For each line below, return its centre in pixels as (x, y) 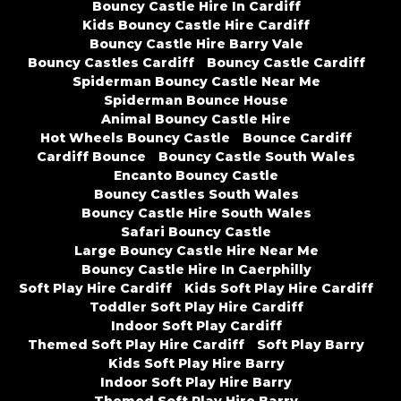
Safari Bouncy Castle (196, 232)
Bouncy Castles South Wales (196, 195)
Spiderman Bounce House (196, 101)
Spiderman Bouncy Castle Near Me (196, 82)
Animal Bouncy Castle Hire (196, 119)
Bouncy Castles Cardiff (111, 63)
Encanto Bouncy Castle (196, 176)
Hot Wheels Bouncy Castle (135, 138)
